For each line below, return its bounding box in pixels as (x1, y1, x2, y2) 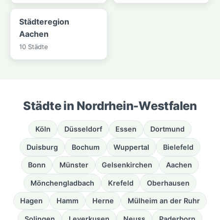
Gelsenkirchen (102, 161, 153, 169)
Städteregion (19, 16, 69, 27)
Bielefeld (163, 142, 193, 151)
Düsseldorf (64, 125, 102, 134)
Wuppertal (113, 142, 149, 151)
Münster (59, 161, 88, 169)
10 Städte (19, 43, 48, 51)
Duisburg (27, 142, 58, 151)
